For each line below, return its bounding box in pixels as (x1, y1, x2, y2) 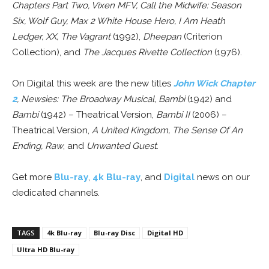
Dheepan (143, 31, 181, 43)
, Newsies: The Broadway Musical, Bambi (17, 94, 185, 105)
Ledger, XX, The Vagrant (12, 31, 110, 43)
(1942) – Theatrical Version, (38, 109, 156, 121)
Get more (12, 172, 54, 183)
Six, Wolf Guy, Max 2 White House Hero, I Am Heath (12, 16, 225, 27)
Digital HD (147, 228, 183, 238)
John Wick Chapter (174, 78, 255, 89)
